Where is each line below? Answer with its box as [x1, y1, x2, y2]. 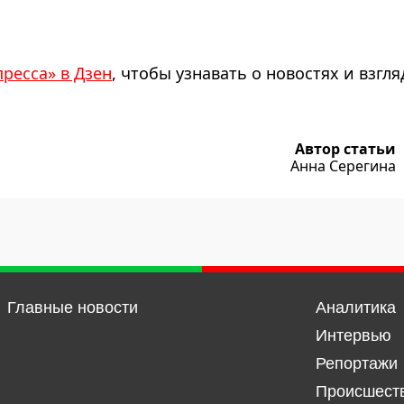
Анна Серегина [290, 156, 396, 177]
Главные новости [6, 298, 138, 317]
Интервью [315, 326, 391, 345]
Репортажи [315, 354, 398, 373]
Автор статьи [295, 139, 396, 160]
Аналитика [315, 298, 396, 317]
